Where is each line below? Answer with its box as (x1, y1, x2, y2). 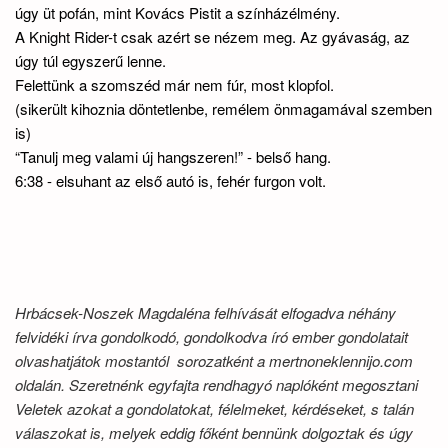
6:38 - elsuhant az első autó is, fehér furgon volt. (15, 170, 326, 191)
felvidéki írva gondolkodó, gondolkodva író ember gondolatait (15, 326, 408, 347)
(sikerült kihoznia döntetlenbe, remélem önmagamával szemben (15, 98, 432, 119)
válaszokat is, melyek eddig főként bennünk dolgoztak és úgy (15, 422, 413, 443)
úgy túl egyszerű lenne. (15, 50, 166, 71)
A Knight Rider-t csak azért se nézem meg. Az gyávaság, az (15, 26, 410, 47)
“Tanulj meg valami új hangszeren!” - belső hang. (15, 146, 331, 167)
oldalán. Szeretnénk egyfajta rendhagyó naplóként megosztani (15, 374, 418, 395)
